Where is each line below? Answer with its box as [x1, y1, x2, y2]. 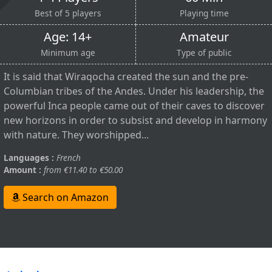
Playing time [179, 7, 229, 19]
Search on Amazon [20, 191, 109, 205]
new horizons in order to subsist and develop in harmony [4, 114, 267, 127]
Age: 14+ [44, 29, 92, 46]
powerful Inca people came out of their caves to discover [4, 99, 265, 113]
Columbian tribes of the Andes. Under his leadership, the [4, 84, 264, 98]
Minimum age [40, 47, 95, 59]
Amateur [179, 29, 229, 46]
